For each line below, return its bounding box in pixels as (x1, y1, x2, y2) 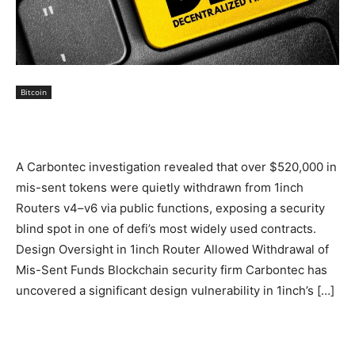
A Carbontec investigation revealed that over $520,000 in (16, 159, 337, 175)
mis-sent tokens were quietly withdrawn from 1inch (16, 180, 303, 196)
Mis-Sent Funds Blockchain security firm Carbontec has (16, 262, 327, 278)
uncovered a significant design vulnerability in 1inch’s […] (16, 283, 334, 299)
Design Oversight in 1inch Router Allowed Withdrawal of (16, 242, 329, 258)
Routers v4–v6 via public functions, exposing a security (16, 200, 325, 216)
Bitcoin (21, 86, 47, 98)
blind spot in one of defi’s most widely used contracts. (16, 221, 316, 237)
